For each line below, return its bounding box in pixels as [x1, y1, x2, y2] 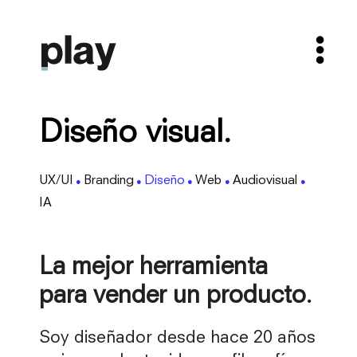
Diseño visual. [39, 118, 231, 149]
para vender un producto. [39, 284, 312, 309]
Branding [84, 174, 134, 187]
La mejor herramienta [39, 256, 268, 280]
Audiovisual [233, 174, 297, 187]
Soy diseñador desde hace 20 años [39, 330, 316, 347]
